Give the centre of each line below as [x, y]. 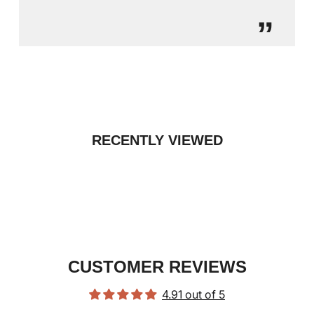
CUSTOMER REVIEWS [157, 266]
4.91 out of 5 [193, 294]
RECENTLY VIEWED [157, 140]
